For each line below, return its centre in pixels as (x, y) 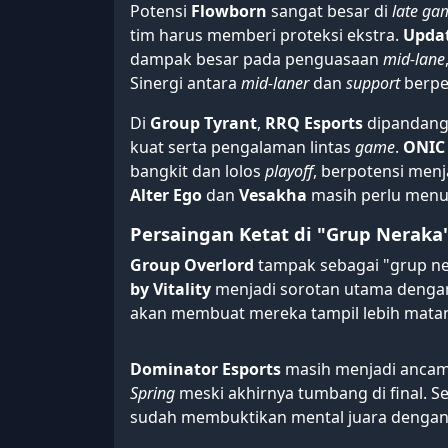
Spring (152, 393)
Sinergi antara (185, 83)
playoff (289, 171)
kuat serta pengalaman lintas (242, 147)
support (373, 83)
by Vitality (170, 289)
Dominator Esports (205, 369)
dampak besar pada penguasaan (256, 59)
